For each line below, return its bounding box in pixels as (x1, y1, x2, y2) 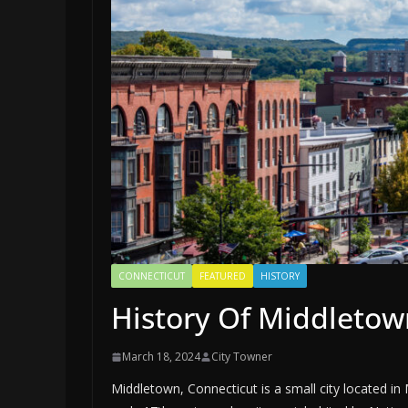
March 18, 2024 (122, 349, 200, 365)
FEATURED (199, 270, 246, 283)
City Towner (211, 349, 272, 365)
